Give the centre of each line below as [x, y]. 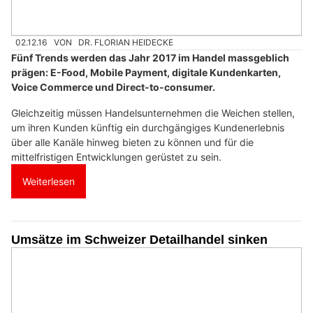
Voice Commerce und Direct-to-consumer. [113, 87]
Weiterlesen [49, 181]
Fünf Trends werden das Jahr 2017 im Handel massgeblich [150, 57]
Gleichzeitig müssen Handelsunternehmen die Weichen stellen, [153, 112]
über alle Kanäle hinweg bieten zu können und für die [132, 142]
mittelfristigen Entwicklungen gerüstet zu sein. [116, 156]
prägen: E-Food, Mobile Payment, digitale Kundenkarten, [146, 72]
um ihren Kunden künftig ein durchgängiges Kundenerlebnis [148, 127]
